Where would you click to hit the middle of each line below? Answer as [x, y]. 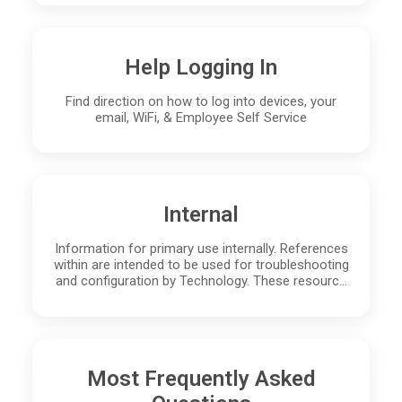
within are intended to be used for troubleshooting [201, 265]
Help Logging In [201, 68]
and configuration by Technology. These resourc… [201, 281]
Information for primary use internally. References [201, 249]
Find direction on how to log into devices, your [201, 102]
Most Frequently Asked [201, 378]
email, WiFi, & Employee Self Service [201, 118]
